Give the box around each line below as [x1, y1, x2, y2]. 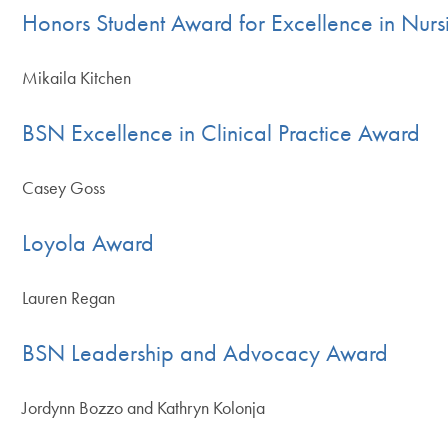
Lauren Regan [22, 285, 116, 309]
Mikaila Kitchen [22, 65, 132, 89]
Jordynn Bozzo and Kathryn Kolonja [22, 395, 266, 419]
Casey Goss [22, 175, 106, 199]
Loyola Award [22, 226, 155, 258]
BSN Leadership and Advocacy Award [22, 336, 389, 368]
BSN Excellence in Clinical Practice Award [22, 116, 421, 148]
